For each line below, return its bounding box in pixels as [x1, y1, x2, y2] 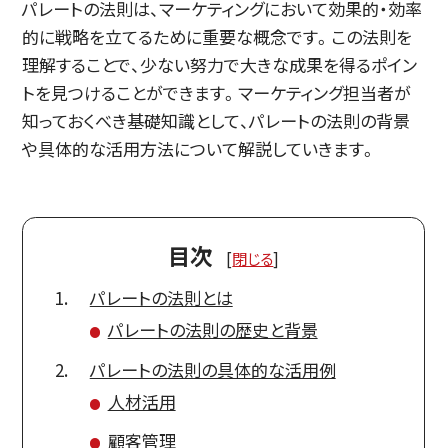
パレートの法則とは [89, 284, 233, 310]
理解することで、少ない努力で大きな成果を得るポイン [22, 52, 418, 78]
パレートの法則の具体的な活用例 [89, 356, 336, 382]
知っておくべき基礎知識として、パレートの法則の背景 [22, 108, 411, 134]
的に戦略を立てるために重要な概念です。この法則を [22, 24, 413, 50]
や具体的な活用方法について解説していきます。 [22, 136, 378, 162]
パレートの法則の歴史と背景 [107, 317, 318, 343]
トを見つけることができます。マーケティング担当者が [22, 80, 412, 106]
